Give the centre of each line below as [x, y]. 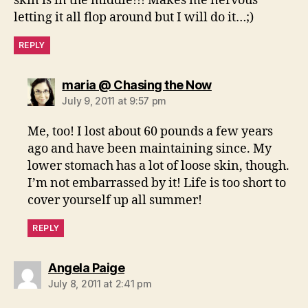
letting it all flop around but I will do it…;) [134, 18]
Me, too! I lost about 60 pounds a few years [151, 132]
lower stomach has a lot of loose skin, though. [159, 166]
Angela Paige [86, 268]
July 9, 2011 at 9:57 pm [114, 101]
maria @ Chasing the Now [137, 85]
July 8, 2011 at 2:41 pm [100, 284]
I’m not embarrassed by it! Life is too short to [157, 184]
